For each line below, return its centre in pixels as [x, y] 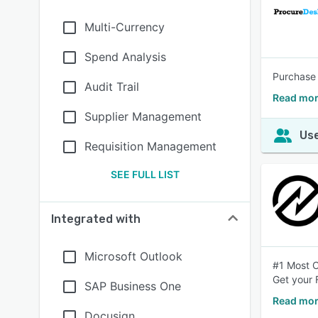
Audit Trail [112, 87]
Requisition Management [150, 146]
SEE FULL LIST [145, 174]
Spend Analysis [125, 57]
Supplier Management [143, 116]
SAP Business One [133, 286]
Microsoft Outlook [133, 256]
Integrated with [96, 219]
